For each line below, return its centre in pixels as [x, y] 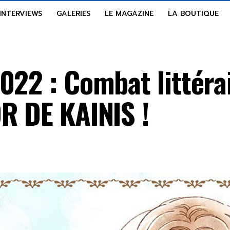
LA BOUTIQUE [193, 14]
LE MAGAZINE [129, 14]
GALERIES [73, 14]
